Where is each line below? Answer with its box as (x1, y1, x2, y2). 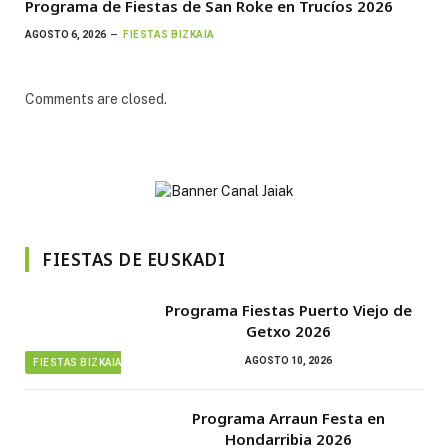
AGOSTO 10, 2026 (244, 354, 332, 366)
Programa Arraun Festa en (191, 407, 385, 428)
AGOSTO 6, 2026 (25, 28, 106, 40)
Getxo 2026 (245, 320, 331, 341)
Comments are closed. (25, 90, 167, 107)
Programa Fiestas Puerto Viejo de (164, 299, 412, 320)
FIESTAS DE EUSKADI (42, 247, 226, 271)
